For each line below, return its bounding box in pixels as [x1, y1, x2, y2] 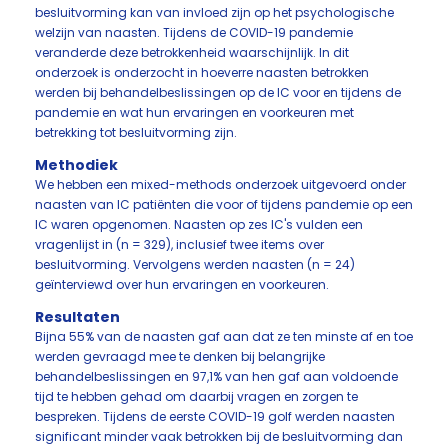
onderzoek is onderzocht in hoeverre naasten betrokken [35, 64, 369, 81]
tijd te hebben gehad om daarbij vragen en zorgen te [35, 388, 358, 405]
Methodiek [35, 155, 118, 175]
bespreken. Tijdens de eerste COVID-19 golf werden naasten [35, 408, 395, 425]
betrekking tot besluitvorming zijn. [35, 124, 240, 141]
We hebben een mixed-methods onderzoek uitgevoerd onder [35, 176, 406, 193]
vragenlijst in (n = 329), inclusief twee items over [35, 236, 324, 253]
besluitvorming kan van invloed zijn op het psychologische [35, 4, 394, 21]
